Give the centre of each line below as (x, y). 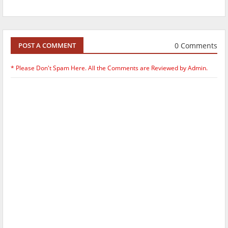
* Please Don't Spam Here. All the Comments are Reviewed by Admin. (109, 68)
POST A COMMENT (47, 45)
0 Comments (196, 45)
